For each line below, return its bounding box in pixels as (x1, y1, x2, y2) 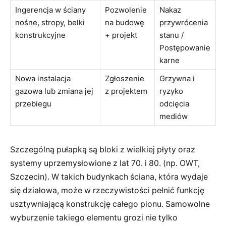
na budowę (105, 18, 144, 28)
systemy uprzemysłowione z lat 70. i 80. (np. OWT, (10, 158, 200, 168)
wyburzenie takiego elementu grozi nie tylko (10, 212, 178, 222)
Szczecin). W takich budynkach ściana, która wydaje (10, 172, 208, 182)
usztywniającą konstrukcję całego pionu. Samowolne (10, 199, 210, 209)
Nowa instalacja (15, 74, 71, 84)
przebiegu (15, 99, 51, 109)
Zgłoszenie (105, 74, 144, 84)
